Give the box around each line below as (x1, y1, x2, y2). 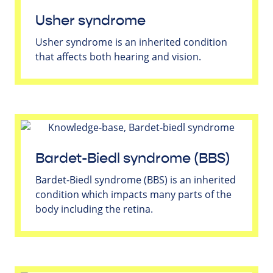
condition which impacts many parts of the (35, 188, 232, 202)
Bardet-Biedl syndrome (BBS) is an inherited (35, 173, 236, 187)
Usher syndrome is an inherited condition (35, 35, 227, 49)
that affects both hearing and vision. (35, 50, 201, 64)
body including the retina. (35, 202, 153, 216)
